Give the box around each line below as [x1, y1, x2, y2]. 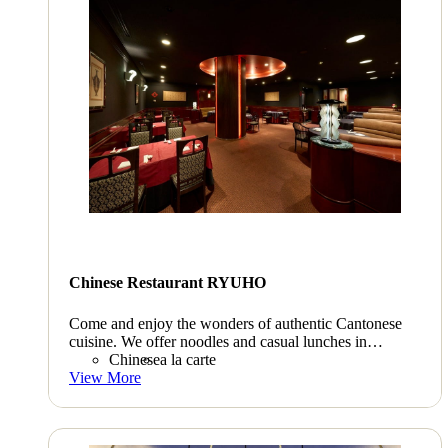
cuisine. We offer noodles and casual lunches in [69, 333, 367, 351]
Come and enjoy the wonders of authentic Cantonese [69, 315, 402, 333]
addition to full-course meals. [69, 351, 251, 369]
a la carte [160, 351, 216, 369]
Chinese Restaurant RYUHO [69, 273, 266, 291]
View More [69, 369, 141, 387]
